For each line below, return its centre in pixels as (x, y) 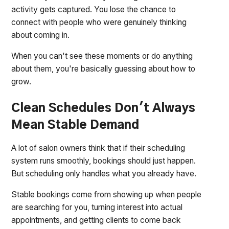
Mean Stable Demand (75, 125)
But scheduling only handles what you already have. (104, 174)
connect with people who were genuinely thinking (99, 22)
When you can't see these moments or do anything (102, 56)
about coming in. (41, 35)
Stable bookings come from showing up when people (107, 194)
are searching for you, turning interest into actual (97, 207)
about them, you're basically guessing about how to (104, 68)
